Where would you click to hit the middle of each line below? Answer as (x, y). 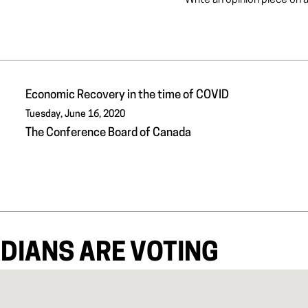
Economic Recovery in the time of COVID (128, 95)
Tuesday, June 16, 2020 (76, 114)
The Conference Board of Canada (109, 133)
